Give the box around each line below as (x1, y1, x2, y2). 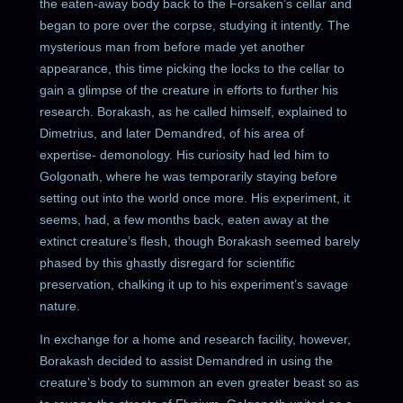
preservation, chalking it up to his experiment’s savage (40, 276, 349, 291)
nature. (40, 298, 81, 313)
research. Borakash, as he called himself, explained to (40, 103, 348, 119)
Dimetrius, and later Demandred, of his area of (40, 125, 305, 140)
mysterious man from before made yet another (40, 39, 306, 54)
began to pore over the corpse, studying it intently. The (40, 17, 351, 32)
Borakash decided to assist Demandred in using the (40, 353, 334, 368)
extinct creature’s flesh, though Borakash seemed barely (40, 233, 361, 248)
